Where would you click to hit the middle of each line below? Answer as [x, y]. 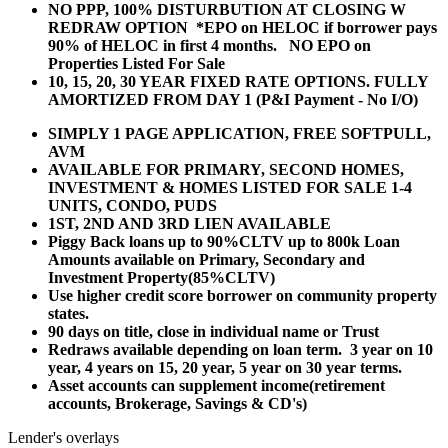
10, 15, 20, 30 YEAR [119, 81]
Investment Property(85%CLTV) [161, 277]
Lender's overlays [63, 437]
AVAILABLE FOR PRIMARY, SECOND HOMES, [226, 169]
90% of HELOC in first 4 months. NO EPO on [209, 45]
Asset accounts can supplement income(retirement [216, 385]
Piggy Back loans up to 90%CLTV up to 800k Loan [224, 241]
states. [72, 313]
